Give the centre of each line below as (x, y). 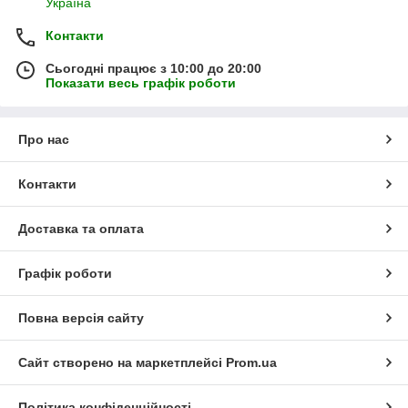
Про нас (44, 139)
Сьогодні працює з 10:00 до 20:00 (153, 68)
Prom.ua (251, 362)
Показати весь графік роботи (141, 82)
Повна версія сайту (81, 317)
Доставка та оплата (81, 228)
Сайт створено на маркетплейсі (122, 362)
